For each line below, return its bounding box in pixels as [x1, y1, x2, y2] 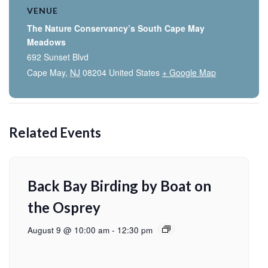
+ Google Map [162, 66, 216, 78]
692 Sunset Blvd [27, 50, 89, 63]
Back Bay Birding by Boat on [28, 176, 211, 194]
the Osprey [28, 198, 100, 216]
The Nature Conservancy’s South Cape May [27, 22, 205, 34]
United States [109, 66, 160, 78]
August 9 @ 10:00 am [28, 224, 109, 236]
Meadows [27, 35, 66, 48]
